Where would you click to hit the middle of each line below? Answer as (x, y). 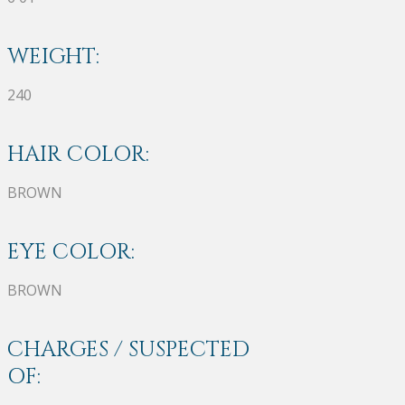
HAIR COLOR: (78, 154)
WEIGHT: (53, 57)
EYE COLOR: (71, 252)
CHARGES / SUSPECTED (128, 349)
